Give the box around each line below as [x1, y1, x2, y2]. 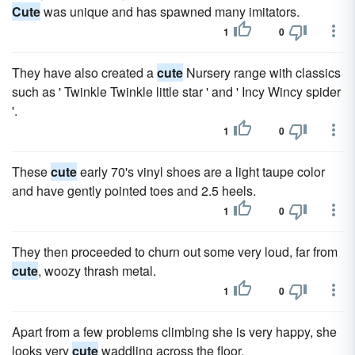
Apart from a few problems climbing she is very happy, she [12, 323, 337, 341]
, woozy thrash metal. [38, 261, 156, 280]
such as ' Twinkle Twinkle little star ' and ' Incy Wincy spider [12, 82, 341, 101]
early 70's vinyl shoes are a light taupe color [77, 162, 325, 181]
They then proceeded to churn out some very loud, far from [12, 242, 338, 261]
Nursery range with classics [183, 63, 341, 82]
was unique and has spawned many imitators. [40, 2, 300, 21]
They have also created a [12, 63, 157, 82]
